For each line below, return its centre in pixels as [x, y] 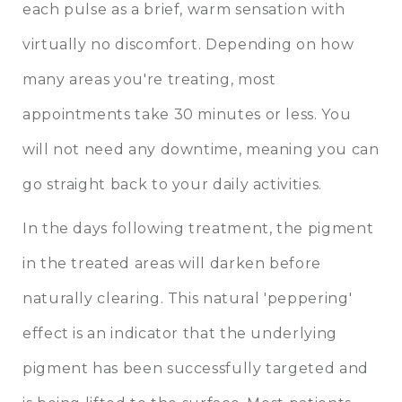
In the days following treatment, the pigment [198, 228]
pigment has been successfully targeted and [196, 368]
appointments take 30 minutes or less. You [187, 114]
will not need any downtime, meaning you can [201, 149]
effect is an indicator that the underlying [180, 333]
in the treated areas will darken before [172, 263]
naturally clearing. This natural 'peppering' [188, 298]
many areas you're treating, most [149, 79]
